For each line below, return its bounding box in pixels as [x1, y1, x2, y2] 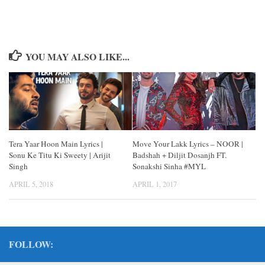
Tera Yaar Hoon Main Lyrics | [9, 138, 103, 150]
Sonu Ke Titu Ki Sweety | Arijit [9, 150, 111, 161]
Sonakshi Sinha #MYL [132, 161, 206, 172]
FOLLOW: [9, 237, 53, 251]
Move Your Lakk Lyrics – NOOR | [132, 138, 243, 150]
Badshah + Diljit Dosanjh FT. [132, 150, 227, 161]
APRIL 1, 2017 [132, 179, 177, 189]
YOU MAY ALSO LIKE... [25, 50, 130, 64]
